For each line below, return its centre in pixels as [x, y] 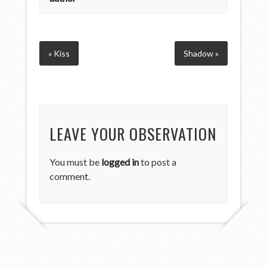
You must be [76, 162]
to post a [158, 162]
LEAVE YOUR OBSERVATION [133, 133]
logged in [120, 162]
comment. [70, 176]
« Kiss [59, 53]
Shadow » [201, 53]
